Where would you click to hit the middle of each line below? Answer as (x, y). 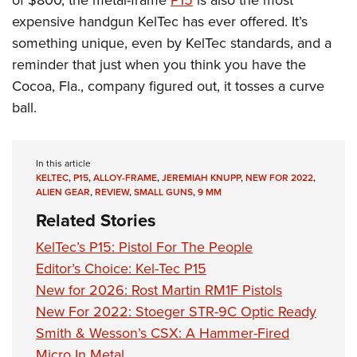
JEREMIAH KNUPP (201, 178)
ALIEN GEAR (63, 192)
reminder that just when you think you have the (159, 65)
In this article (63, 164)
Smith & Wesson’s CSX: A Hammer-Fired (163, 333)
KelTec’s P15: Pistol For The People (144, 247)
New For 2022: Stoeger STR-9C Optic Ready (176, 312)
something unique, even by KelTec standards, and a (172, 43)
